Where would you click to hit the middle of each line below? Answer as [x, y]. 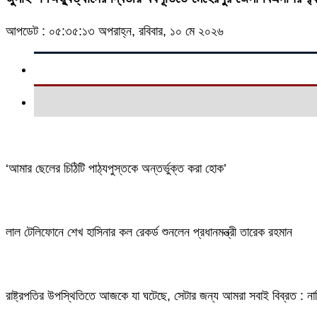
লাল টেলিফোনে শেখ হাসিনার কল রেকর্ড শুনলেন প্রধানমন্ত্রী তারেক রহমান [149, 232]
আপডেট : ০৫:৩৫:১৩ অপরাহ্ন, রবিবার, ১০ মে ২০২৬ [115, 31]
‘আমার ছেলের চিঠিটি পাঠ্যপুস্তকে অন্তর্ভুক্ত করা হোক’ [116, 169]
